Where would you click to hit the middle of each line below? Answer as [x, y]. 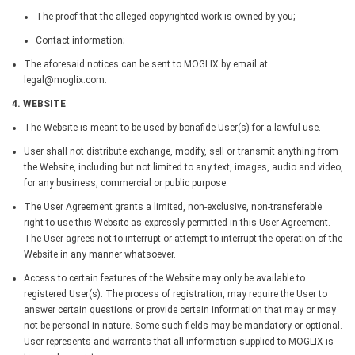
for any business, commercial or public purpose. [126, 183]
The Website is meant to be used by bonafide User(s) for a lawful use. [172, 127]
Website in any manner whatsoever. [100, 254]
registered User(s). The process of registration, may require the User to [176, 294]
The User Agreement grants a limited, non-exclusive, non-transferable [173, 206]
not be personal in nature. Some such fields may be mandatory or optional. [183, 325]
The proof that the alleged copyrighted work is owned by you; [165, 16]
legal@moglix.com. [65, 80]
